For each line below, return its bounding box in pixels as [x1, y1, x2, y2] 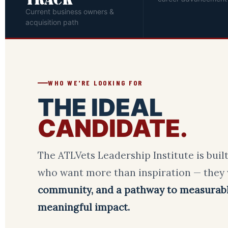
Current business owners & [25, 7, 114, 16]
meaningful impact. [38, 201, 130, 213]
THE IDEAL [38, 93, 163, 122]
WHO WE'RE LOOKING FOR [48, 78, 143, 87]
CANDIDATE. [38, 113, 188, 142]
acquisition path [25, 18, 78, 26]
